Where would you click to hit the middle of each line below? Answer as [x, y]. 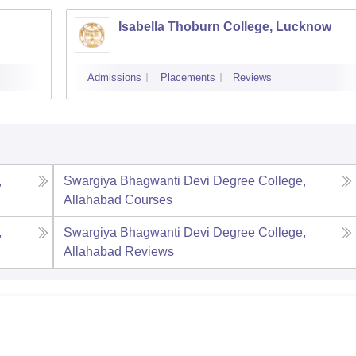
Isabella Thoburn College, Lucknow [225, 26]
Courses [148, 199]
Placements [188, 77]
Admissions [114, 77]
